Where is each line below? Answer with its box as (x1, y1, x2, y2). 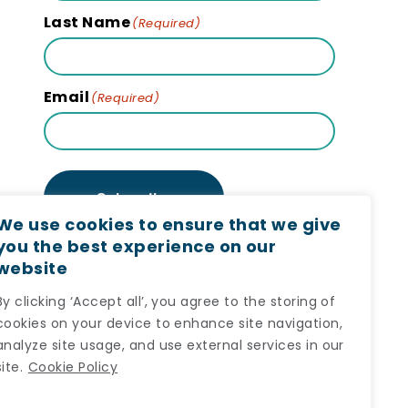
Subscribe (97, 187, 171, 208)
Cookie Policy (27, 358, 118, 377)
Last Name (44, 12, 131, 34)
